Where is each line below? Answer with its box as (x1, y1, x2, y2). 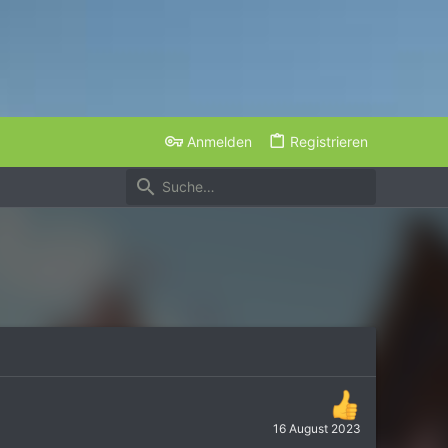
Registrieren (290, 133, 368, 151)
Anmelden (187, 133, 252, 151)
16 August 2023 (273, 421, 361, 437)
